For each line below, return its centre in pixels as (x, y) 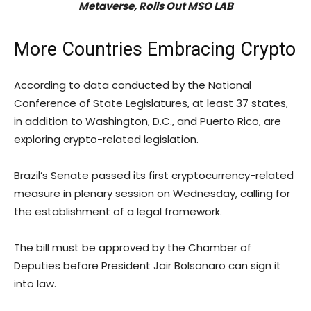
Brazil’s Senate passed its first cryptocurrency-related (154, 176)
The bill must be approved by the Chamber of (133, 248)
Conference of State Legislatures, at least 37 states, (151, 103)
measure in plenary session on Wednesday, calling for (152, 194)
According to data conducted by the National (133, 85)
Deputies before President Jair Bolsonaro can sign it (148, 266)
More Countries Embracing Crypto (155, 50)
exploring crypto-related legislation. (106, 140)
